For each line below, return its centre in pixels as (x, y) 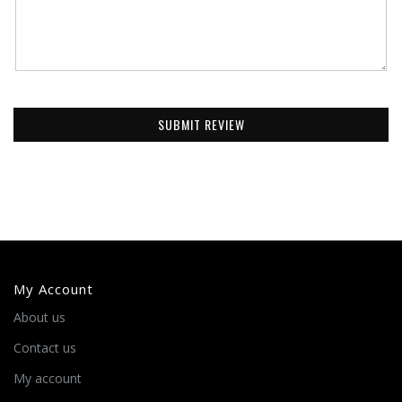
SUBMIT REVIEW (201, 125)
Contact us (45, 348)
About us (39, 318)
